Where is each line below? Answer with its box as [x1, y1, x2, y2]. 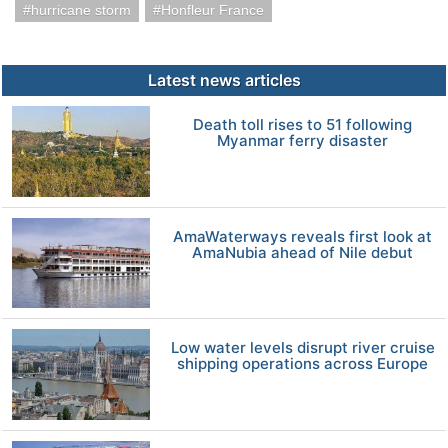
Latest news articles [147, 69, 301, 90]
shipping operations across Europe [177, 354, 429, 374]
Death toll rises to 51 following [193, 114, 413, 134]
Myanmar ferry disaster [217, 130, 389, 150]
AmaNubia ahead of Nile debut [192, 242, 414, 262]
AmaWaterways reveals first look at [173, 226, 433, 246]
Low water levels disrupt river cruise [170, 338, 435, 358]
